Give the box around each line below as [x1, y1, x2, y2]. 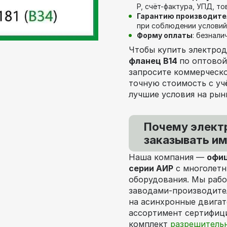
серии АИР [129, 163, 173, 173]
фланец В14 [129, 55, 179, 66]
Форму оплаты [137, 30, 193, 40]
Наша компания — [129, 152, 207, 162]
